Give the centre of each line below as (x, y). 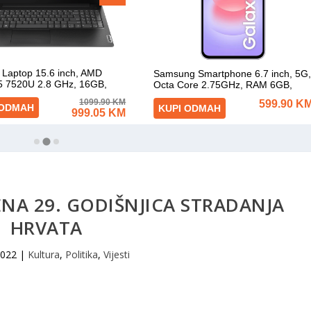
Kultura (43, 254)
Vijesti (116, 254)
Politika (81, 254)
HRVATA (46, 227)
